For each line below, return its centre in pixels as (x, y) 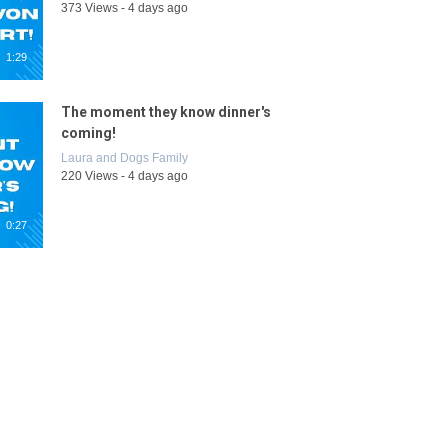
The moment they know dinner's (166, 112)
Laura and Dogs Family (125, 158)
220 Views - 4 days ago (125, 176)
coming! (89, 133)
